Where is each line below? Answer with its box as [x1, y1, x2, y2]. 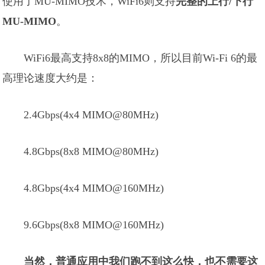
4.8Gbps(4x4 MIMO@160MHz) [24, 182, 164, 194]
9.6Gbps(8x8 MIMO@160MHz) [24, 219, 164, 231]
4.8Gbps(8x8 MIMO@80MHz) [24, 146, 159, 157]
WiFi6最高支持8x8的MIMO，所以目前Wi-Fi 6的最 [24, 52, 258, 64]
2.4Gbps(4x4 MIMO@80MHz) [24, 109, 159, 121]
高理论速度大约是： [2, 72, 99, 84]
